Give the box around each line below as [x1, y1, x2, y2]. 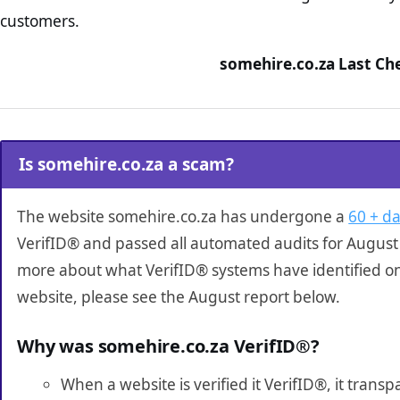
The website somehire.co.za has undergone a [17, 206, 349, 228]
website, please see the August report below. [17, 287, 341, 308]
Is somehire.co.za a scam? [19, 153, 234, 177]
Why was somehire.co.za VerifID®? [17, 334, 320, 359]
